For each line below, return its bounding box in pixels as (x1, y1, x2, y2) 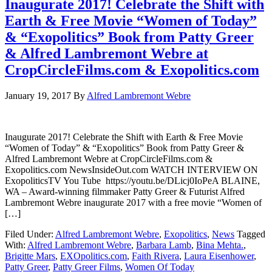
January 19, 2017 (5, 90, 71, 101)
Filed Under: (5, 228, 55, 239)
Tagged (237, 228, 265, 239)
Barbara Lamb (136, 239, 191, 250)
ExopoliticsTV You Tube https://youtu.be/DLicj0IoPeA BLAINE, (5, 175, 260, 186)
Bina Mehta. (196, 239, 243, 250)
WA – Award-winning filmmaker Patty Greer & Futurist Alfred (5, 186, 245, 197)
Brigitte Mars (5, 250, 55, 261)
